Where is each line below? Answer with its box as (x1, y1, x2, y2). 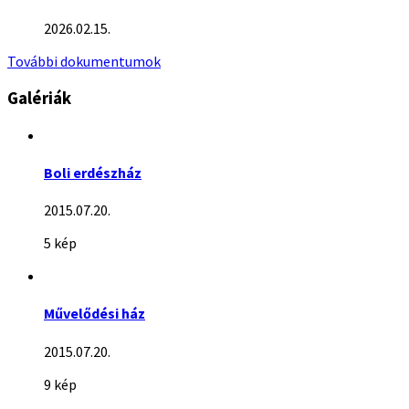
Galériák (7, 87, 71, 109)
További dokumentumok (7, 52, 161, 71)
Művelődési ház (44, 304, 145, 323)
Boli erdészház (44, 163, 142, 182)
